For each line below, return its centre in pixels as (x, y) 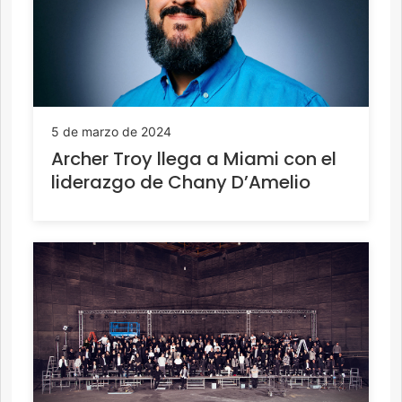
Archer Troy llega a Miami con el (194, 158)
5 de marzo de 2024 (111, 131)
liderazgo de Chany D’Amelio (181, 182)
